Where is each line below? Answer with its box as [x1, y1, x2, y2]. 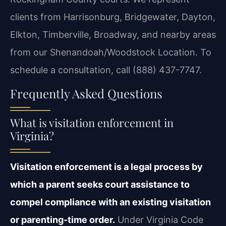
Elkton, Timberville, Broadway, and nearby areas [10, 29, 216, 40]
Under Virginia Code [115, 214, 203, 225]
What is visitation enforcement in [10, 115, 174, 130]
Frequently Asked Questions [10, 85, 162, 101]
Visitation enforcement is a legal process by [10, 161, 203, 172]
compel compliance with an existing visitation [10, 196, 211, 207]
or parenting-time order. [10, 214, 115, 225]
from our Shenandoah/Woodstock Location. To [10, 47, 211, 58]
